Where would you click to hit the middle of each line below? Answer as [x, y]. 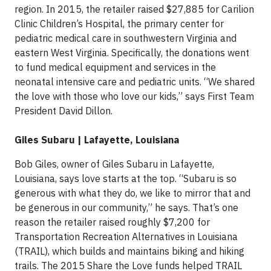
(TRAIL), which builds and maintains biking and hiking [129, 251]
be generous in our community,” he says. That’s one [126, 207]
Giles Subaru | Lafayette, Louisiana [97, 139]
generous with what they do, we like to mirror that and [132, 193]
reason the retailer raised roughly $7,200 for [112, 222]
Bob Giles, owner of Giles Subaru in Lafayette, [114, 164]
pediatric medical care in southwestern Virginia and [126, 38]
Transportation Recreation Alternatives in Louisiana [126, 236]
